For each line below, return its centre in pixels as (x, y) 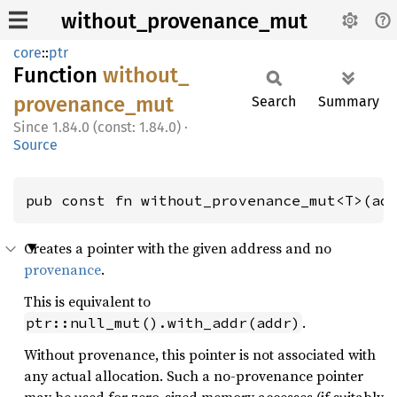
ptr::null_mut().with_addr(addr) (163, 323)
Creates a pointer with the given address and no (178, 248)
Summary (349, 101)
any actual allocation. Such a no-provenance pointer (194, 376)
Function (58, 75)
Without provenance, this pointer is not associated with (200, 354)
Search (274, 101)
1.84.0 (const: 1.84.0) (117, 127)
